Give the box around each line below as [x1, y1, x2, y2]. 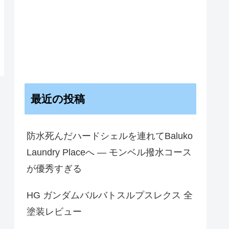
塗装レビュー [27, 206, 82, 217]
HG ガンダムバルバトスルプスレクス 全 [27, 190, 193, 200]
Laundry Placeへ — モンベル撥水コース [27, 147, 192, 157]
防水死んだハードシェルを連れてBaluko [27, 130, 193, 141]
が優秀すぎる [27, 163, 82, 174]
